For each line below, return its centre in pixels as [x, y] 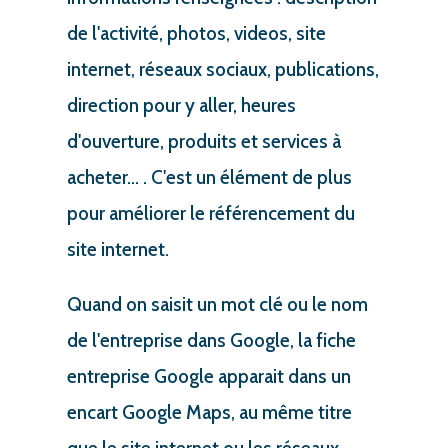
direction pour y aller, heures [181, 105]
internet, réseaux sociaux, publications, [222, 69]
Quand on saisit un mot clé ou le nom [217, 304]
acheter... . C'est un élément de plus [209, 177]
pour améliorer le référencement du [210, 213]
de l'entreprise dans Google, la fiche [211, 340]
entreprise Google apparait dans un [208, 376]
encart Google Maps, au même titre [209, 412]
